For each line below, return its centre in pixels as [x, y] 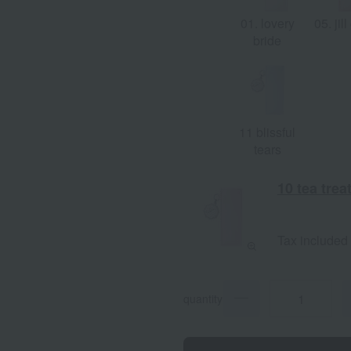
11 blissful [267, 132]
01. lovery [267, 23]
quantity [203, 298]
